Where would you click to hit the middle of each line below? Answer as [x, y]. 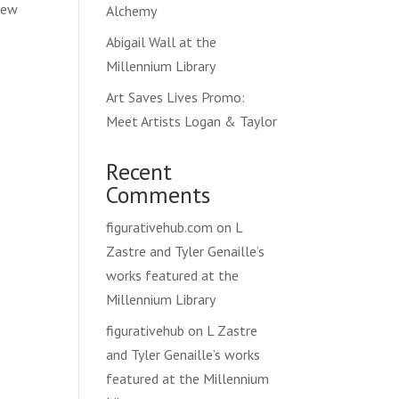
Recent [139, 171]
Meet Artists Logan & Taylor [192, 121]
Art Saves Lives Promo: [176, 97]
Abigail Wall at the [162, 41]
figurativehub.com [160, 227]
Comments [159, 194]
